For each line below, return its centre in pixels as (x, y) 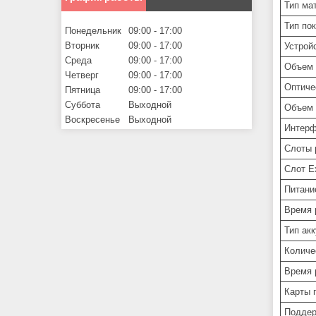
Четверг (82, 75)
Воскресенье (92, 120)
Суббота (83, 105)
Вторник (82, 46)
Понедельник (93, 31)
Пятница (83, 90)
